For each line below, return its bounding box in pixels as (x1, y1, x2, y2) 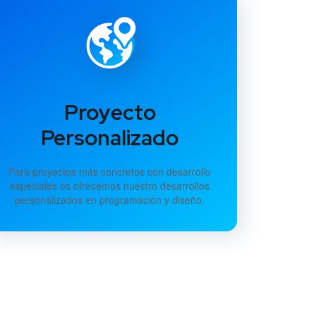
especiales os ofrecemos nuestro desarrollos (10, 178, 210, 193)
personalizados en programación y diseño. (15, 192, 205, 207)
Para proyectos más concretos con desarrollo (8, 164, 212, 178)
